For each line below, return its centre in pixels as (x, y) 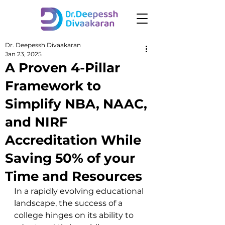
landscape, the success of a (69, 203)
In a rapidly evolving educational (80, 191)
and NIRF (36, 122)
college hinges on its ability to (75, 215)
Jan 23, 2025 (23, 54)
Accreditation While (73, 140)
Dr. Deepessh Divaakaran (43, 45)
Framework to (53, 86)
